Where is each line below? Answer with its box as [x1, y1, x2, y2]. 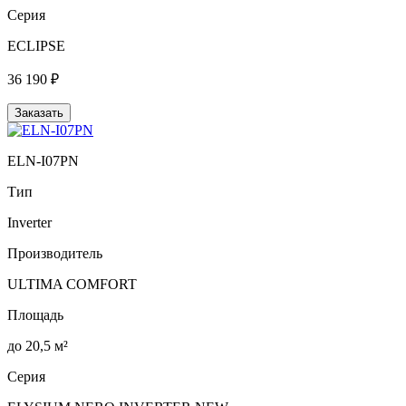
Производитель [7, 245, 102, 261]
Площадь [7, 306, 63, 323]
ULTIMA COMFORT [7, 275, 137, 292]
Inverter [7, 214, 52, 230]
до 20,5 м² [7, 337, 68, 353]
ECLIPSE [7, 37, 65, 53]
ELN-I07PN [7, 152, 79, 169]
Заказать [14, 105, 63, 120]
